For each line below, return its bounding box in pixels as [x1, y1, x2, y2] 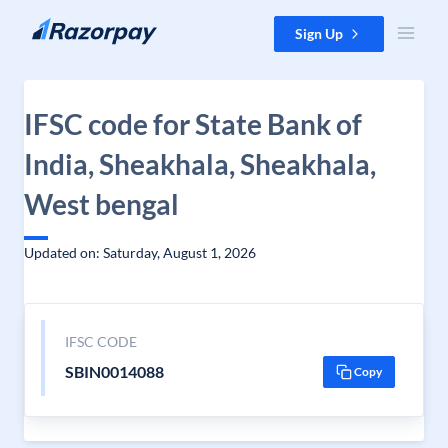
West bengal [24, 187, 179, 221]
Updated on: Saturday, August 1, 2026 [24, 244, 256, 261]
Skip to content [16, 17, 111, 34]
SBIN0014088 [64, 362, 164, 381]
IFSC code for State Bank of [24, 107, 362, 141]
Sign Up [295, 25, 343, 42]
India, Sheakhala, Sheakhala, [24, 147, 376, 181]
